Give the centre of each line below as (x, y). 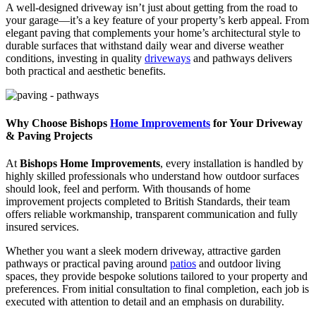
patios (183, 263)
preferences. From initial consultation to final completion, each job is (157, 288)
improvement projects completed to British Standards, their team (148, 201)
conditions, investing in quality (75, 59)
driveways (168, 59)
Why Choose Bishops (58, 123)
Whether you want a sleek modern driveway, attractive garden (143, 250)
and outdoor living (238, 263)
